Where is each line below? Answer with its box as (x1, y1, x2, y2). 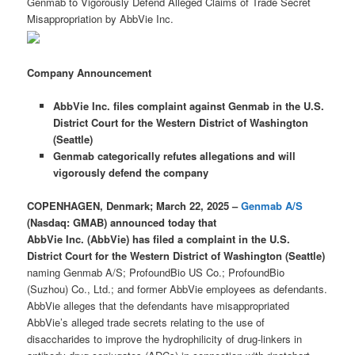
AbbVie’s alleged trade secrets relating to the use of (27, 315, 265, 330)
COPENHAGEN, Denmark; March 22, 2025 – (27, 198, 242, 214)
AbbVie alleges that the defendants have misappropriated (27, 298, 290, 314)
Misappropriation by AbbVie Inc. (27, 10, 174, 26)
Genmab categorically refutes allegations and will (52, 147, 296, 163)
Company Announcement (27, 64, 152, 80)
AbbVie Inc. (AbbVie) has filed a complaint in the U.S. (27, 231, 291, 247)
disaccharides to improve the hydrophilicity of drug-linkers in (27, 331, 303, 347)
